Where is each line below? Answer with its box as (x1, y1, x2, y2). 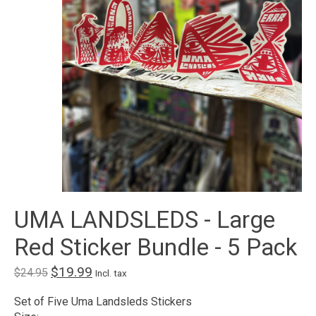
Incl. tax (95, 268, 127, 279)
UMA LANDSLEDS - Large (14, 206, 275, 234)
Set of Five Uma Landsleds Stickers (14, 295, 192, 309)
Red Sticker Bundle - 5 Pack (14, 233, 298, 262)
